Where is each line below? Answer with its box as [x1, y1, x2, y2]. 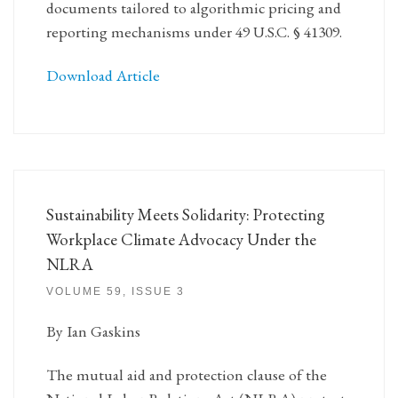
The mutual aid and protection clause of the [45, 364, 327, 386]
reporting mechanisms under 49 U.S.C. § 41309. [45, 20, 342, 42]
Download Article [45, 65, 160, 86]
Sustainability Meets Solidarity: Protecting [45, 203, 325, 226]
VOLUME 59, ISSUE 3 [45, 285, 185, 298]
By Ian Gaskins [45, 321, 140, 342]
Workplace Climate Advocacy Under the [45, 227, 316, 251]
